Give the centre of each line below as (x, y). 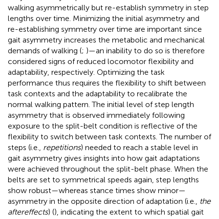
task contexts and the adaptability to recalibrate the (98, 93)
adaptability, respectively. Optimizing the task (86, 72)
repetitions (62, 147)
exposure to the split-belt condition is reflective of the (103, 126)
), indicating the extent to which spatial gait (129, 212)
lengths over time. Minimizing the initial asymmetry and (104, 18)
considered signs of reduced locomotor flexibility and (101, 61)
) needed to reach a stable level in (139, 147)
